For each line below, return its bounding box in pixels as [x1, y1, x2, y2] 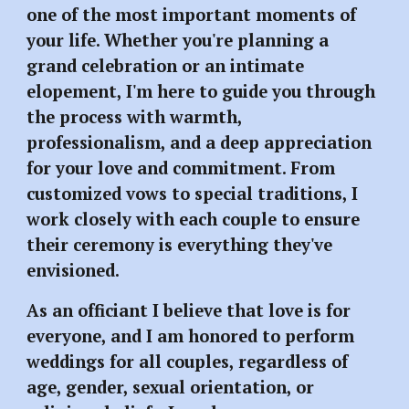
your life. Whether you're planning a [26, 29, 330, 52]
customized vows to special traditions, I [26, 183, 359, 205]
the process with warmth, [26, 106, 243, 129]
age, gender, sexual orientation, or [26, 376, 315, 399]
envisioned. [26, 259, 124, 282]
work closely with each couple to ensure [26, 208, 361, 231]
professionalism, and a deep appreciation [26, 131, 372, 154]
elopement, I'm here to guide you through [26, 80, 376, 103]
